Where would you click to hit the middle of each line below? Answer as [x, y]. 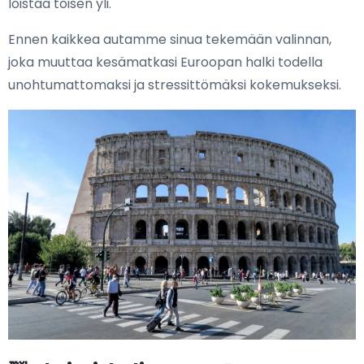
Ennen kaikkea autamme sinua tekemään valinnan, [170, 39]
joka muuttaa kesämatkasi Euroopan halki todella [165, 62]
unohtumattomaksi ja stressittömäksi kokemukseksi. [175, 85]
